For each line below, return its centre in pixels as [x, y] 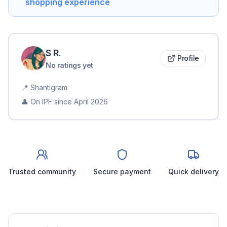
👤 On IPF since [47, 102]
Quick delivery [194, 172]
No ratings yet [69, 65]
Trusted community [42, 172]
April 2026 [91, 102]
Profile [188, 58]
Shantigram [49, 88]
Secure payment [122, 172]
